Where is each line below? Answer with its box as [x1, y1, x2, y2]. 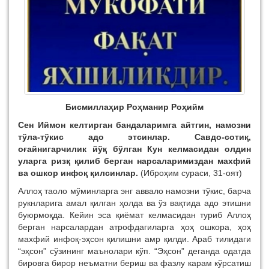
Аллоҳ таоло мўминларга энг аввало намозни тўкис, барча [18, 186, 251, 196]
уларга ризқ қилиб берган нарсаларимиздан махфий [18, 156, 251, 166]
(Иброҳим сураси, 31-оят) [141, 168, 242, 178]
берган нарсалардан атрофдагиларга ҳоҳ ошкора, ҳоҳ [18, 222, 251, 232]
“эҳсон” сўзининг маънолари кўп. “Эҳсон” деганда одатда [18, 246, 251, 256]
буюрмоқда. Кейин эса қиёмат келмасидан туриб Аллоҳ [18, 210, 251, 220]
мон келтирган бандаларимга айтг [49, 119, 199, 130]
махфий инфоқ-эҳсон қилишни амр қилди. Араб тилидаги [18, 234, 251, 244]
